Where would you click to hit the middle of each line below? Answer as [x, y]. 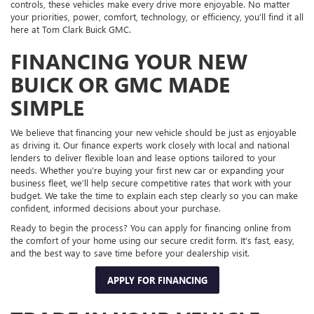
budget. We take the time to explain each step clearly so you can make [154, 196]
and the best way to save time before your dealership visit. [130, 253]
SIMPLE [47, 108]
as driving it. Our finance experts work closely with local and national [150, 145]
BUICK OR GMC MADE [120, 84]
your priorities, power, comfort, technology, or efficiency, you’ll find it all [157, 17]
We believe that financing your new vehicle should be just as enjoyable [153, 132]
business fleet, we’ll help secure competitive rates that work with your [151, 183]
